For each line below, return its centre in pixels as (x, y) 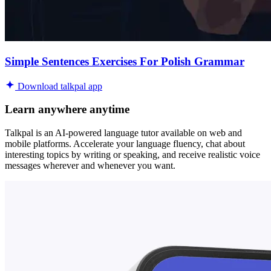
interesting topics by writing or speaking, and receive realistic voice (132, 155)
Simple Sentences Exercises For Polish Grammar (125, 61)
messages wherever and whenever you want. (90, 165)
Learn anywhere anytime (67, 109)
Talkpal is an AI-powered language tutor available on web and (123, 133)
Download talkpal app (59, 86)
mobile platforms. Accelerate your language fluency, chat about (125, 144)
